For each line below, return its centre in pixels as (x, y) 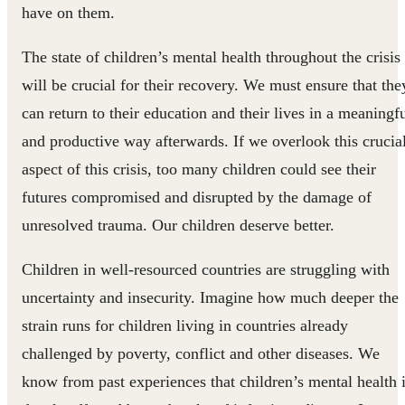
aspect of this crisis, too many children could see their (199, 169)
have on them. (68, 13)
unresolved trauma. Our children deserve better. (178, 225)
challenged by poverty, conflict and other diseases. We (201, 353)
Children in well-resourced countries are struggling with (206, 269)
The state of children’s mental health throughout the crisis (211, 57)
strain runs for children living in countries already (185, 325)
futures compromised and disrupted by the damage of (197, 197)
